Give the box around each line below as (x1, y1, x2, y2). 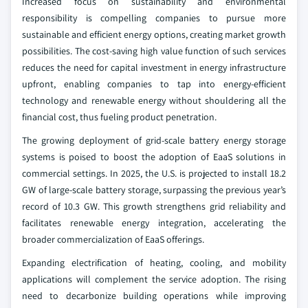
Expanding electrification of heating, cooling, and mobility (22, 256, 286, 269)
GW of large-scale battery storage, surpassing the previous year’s (22, 184, 286, 196)
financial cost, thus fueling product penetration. (22, 111, 217, 123)
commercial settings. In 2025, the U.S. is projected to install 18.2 (22, 167, 286, 179)
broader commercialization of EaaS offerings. (22, 233, 204, 245)
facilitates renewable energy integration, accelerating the (22, 217, 286, 229)
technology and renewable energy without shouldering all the (22, 94, 286, 107)
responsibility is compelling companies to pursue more (22, 12, 286, 24)
